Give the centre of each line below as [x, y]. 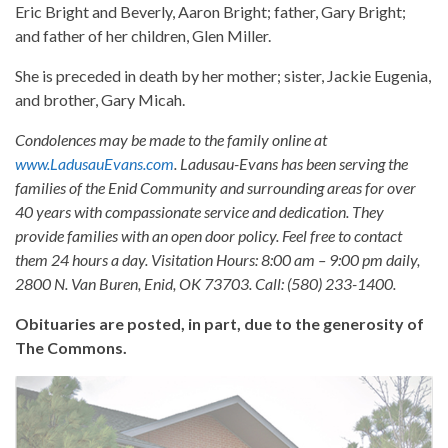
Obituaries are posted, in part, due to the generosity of [219, 324]
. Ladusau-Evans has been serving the [291, 164]
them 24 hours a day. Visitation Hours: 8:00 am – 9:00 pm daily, [217, 260]
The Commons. [71, 348]
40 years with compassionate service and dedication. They [199, 212]
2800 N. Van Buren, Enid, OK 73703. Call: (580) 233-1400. [205, 284]
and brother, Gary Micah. [100, 100]
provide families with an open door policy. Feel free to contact [208, 236]
